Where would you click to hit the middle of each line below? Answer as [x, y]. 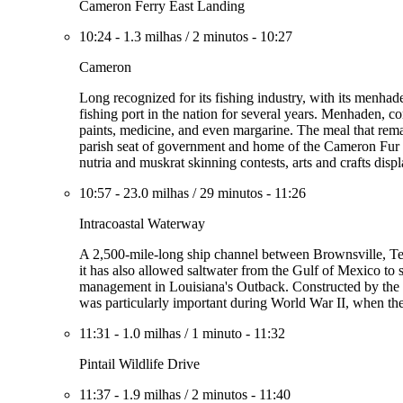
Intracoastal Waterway [142, 224]
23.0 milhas [156, 193]
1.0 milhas [152, 333]
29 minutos [231, 193]
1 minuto [217, 333]
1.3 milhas [152, 36]
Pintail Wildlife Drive [139, 364]
